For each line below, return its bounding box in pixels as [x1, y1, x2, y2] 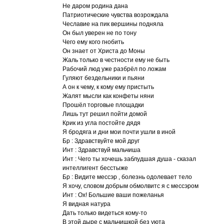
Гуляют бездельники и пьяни [62, 74, 144, 81]
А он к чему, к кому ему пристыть [62, 83, 154, 90]
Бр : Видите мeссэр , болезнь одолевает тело [62, 173, 192, 180]
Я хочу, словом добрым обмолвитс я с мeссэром [62, 182, 198, 189]
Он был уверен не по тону [62, 29, 136, 36]
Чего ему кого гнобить [62, 38, 124, 45]
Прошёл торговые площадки [62, 101, 144, 108]
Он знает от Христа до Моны [62, 47, 145, 54]
